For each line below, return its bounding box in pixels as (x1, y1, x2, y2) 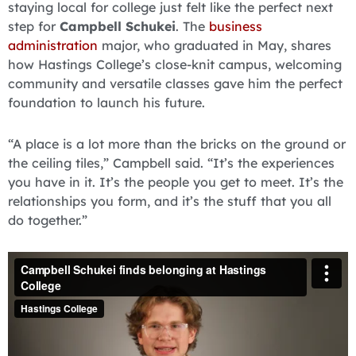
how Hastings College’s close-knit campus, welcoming (8, 56, 342, 72)
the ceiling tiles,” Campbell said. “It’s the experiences (8, 154, 335, 171)
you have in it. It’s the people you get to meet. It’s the (8, 173, 343, 190)
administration (8, 37, 98, 53)
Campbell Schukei (60, 17, 176, 34)
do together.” (8, 211, 87, 228)
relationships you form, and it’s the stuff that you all (8, 192, 331, 209)
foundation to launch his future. (8, 94, 205, 110)
